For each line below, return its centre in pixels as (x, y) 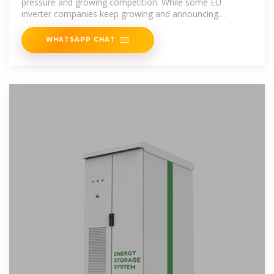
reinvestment (47, 26)
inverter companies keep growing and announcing (120, 14)
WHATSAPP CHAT (81, 39)
